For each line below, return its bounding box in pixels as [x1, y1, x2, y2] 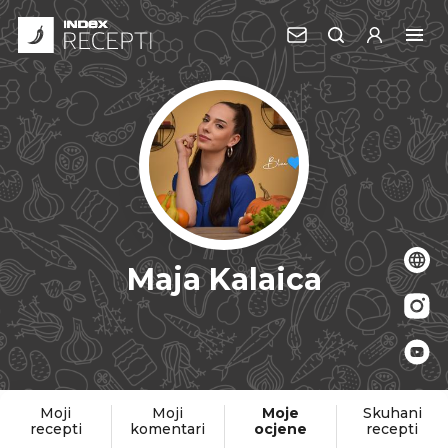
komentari [130, 420, 206, 438]
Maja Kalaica [126, 261, 322, 298]
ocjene [253, 420, 307, 438]
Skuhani [362, 404, 422, 422]
